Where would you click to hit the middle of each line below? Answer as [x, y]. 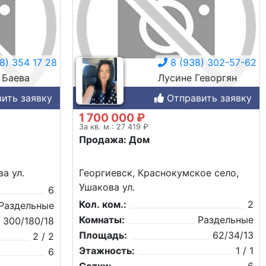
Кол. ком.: [103, 205]
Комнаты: [102, 220]
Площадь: [103, 235]
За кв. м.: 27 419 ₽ [114, 127]
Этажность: [107, 251]
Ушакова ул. [107, 187]
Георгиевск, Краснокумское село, [159, 173]
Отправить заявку [208, 98]
